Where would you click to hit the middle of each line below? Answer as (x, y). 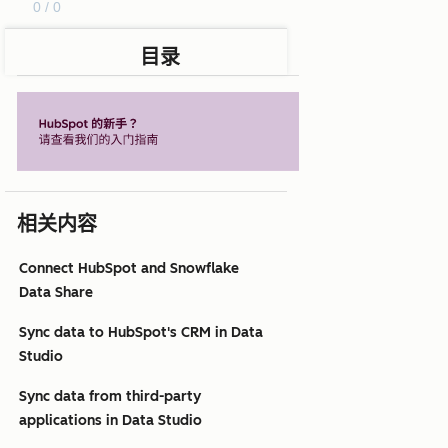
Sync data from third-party (110, 397)
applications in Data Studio (110, 421)
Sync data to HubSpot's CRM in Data (141, 333)
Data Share (56, 293)
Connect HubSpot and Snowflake (129, 269)
